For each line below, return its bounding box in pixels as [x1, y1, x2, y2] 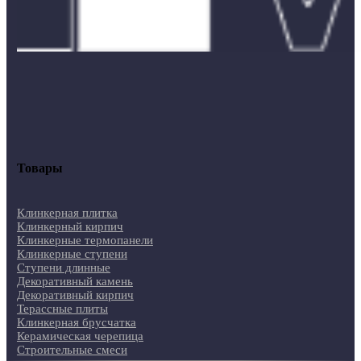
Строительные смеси [16, 343, 127, 357]
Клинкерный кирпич [16, 220, 123, 234]
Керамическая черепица [16, 330, 143, 343]
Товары [16, 160, 63, 175]
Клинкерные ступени [16, 247, 127, 261]
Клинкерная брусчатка [16, 316, 136, 330]
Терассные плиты [16, 302, 108, 316]
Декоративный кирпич [16, 288, 134, 302]
